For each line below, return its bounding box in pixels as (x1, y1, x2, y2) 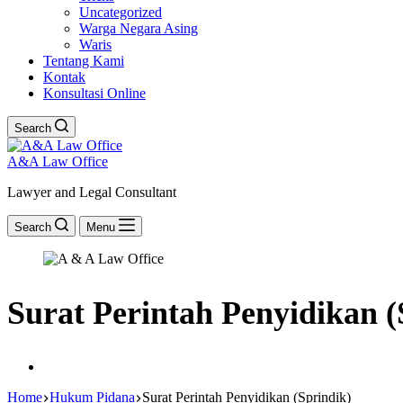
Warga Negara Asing (79, 21, 198, 36)
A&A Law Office (7, 154, 108, 169)
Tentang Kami (43, 53, 124, 68)
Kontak (43, 69, 85, 85)
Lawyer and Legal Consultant (7, 184, 176, 200)
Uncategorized (79, 4, 162, 20)
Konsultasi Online (43, 85, 146, 101)
